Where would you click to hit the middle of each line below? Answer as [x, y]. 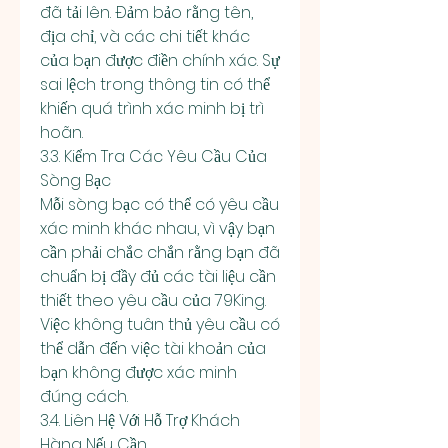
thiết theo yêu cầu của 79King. [153, 300]
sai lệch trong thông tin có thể [155, 84]
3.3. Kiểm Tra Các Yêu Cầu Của [153, 156]
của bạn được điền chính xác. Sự [160, 60]
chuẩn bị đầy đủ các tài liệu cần [158, 276]
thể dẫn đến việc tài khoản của [153, 348]
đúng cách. [84, 396]
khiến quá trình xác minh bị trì [152, 108]
